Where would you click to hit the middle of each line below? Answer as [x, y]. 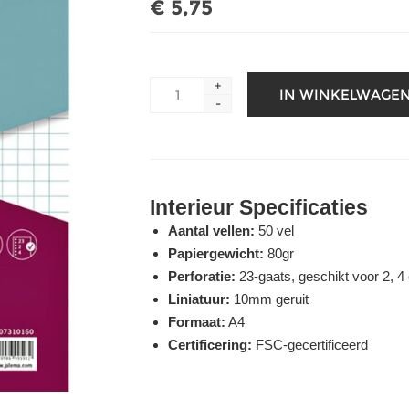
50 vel [274, 231]
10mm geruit [269, 299]
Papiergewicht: [216, 253]
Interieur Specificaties [259, 208]
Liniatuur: [199, 299]
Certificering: [210, 345]
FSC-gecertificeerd [310, 345]
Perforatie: [202, 276]
